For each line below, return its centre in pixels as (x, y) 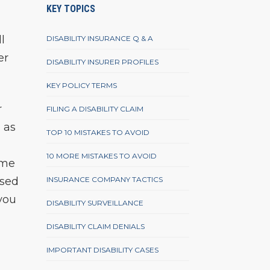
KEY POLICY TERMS (82, 86)
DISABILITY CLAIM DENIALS (96, 227)
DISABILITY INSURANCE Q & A (100, 39)
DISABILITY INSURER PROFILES (103, 62)
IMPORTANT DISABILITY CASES (103, 250)
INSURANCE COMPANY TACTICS (105, 180)
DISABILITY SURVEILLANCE (95, 203)
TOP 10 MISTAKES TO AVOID (98, 133)
